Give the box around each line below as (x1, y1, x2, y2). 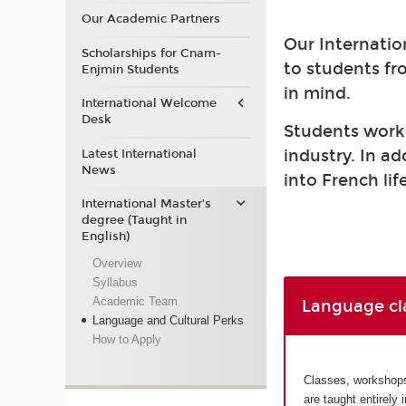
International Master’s (81, 197, 211, 211)
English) (81, 229, 130, 244)
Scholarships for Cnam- (81, 45, 221, 61)
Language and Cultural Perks (92, 313, 244, 327)
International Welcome (81, 96, 217, 111)
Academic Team (92, 294, 178, 308)
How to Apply (92, 332, 161, 346)
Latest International (81, 146, 197, 161)
